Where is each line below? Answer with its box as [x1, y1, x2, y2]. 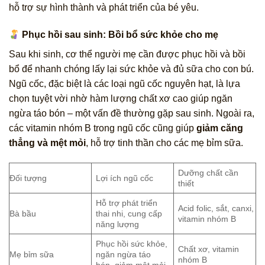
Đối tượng [9, 173, 47, 183]
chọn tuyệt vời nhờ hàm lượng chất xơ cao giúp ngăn [9, 93, 232, 104]
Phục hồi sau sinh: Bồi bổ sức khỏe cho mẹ [20, 30, 219, 40]
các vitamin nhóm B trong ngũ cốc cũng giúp [9, 123, 196, 134]
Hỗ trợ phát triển [96, 198, 158, 208]
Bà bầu [9, 208, 36, 218]
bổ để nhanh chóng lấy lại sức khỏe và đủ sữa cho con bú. [9, 64, 254, 75]
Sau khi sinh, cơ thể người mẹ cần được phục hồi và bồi [9, 49, 245, 60]
